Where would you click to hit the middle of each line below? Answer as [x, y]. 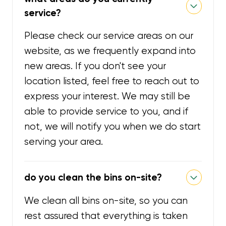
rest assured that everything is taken [106, 216]
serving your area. [64, 142]
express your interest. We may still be [107, 96]
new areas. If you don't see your [95, 66]
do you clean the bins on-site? [93, 177]
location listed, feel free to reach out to [112, 81]
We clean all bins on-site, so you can [106, 201]
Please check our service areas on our [109, 36]
